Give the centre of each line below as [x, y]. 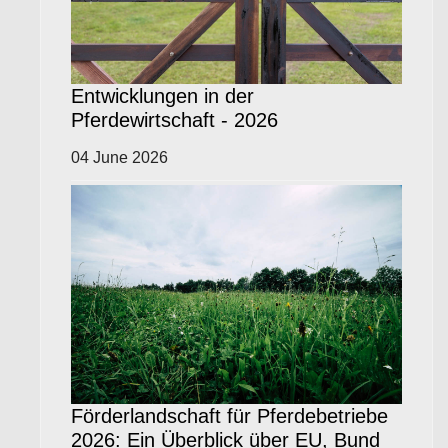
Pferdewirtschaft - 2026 [174, 119]
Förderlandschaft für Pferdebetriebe [229, 416]
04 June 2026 [119, 157]
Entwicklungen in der [162, 95]
